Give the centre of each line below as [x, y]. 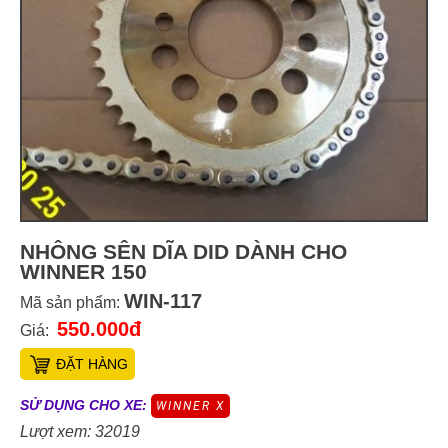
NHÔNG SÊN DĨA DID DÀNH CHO [183, 251]
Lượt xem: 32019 [80, 431]
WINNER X [190, 405]
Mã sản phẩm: [72, 302]
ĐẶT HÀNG [92, 363]
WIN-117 [163, 300]
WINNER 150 [83, 271]
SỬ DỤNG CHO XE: [83, 404]
